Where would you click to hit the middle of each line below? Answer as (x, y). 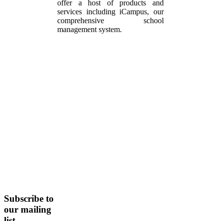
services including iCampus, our (110, 12)
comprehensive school (110, 21)
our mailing (28, 209)
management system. (90, 30)
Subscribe (24, 198)
